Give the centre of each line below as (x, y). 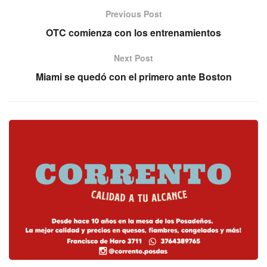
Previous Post (133, 13)
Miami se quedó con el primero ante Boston (133, 76)
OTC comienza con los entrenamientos (133, 32)
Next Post (133, 58)
